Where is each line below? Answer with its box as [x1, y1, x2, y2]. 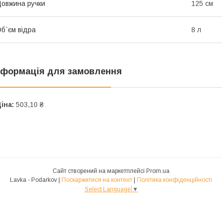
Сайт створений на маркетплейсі [53, 167, 146, 174]
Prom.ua [146, 167, 169, 174]
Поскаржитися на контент [61, 176, 132, 183]
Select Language [84, 185, 131, 193]
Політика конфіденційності [137, 176, 212, 183]
